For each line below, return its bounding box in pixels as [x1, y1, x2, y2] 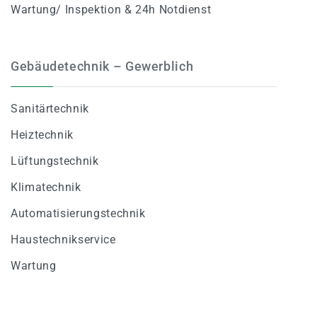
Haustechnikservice [11, 232, 116, 246]
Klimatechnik [11, 180, 81, 194]
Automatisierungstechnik [11, 206, 146, 220]
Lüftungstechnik [11, 154, 99, 168]
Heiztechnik [11, 127, 74, 142]
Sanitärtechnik [11, 101, 89, 115]
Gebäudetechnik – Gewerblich [11, 58, 194, 74]
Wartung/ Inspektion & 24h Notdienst [11, 2, 212, 16]
